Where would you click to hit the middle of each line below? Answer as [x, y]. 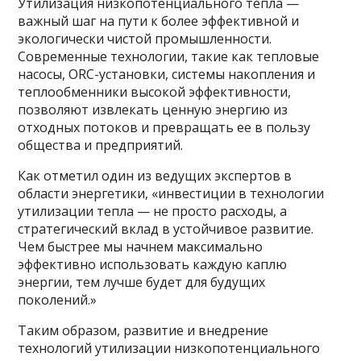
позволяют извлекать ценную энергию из [153, 110]
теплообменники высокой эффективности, [155, 92]
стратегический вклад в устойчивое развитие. [166, 229]
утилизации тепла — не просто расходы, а [153, 212]
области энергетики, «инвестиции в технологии [171, 194]
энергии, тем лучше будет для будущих [142, 282]
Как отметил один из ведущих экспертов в [155, 176]
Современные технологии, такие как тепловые [169, 57]
